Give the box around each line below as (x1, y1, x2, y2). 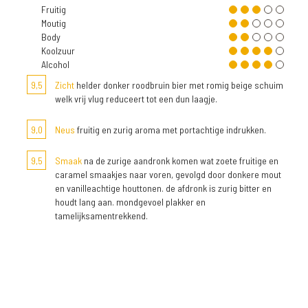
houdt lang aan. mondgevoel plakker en (55, 196, 206, 208)
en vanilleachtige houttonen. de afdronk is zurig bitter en (55, 182, 272, 195)
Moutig (41, 17, 66, 30)
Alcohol (41, 58, 69, 71)
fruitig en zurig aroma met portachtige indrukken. (75, 124, 266, 136)
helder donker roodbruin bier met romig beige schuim (74, 79, 283, 91)
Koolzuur (41, 45, 75, 57)
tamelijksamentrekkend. (55, 210, 148, 222)
